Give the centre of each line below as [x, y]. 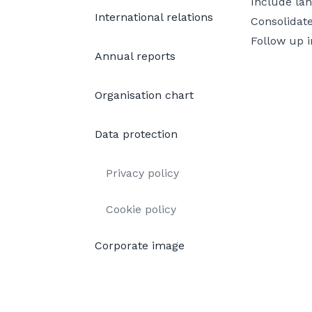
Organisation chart [144, 95]
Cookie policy [141, 209]
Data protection [136, 134]
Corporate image [140, 245]
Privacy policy [142, 173]
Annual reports [135, 56]
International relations [154, 17]
